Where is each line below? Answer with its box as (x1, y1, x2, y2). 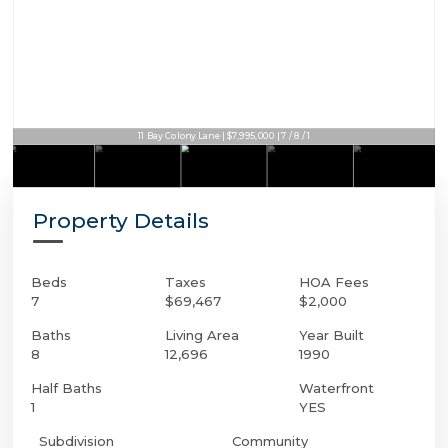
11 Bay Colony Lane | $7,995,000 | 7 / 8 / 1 (137, 131, 311, 142)
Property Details (33, 207, 209, 233)
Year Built (299, 326, 364, 343)
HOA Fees (299, 273, 369, 290)
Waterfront (299, 379, 374, 396)
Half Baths (31, 379, 102, 396)
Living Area (165, 326, 239, 343)
